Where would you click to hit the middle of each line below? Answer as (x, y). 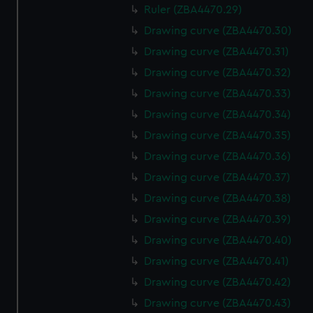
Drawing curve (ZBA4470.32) (218, 73)
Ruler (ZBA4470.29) (193, 10)
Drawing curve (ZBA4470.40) (218, 240)
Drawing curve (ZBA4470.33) (218, 94)
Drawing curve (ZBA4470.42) (218, 282)
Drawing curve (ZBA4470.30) (218, 31)
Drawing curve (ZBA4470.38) (218, 198)
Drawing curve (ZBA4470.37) (217, 177)
